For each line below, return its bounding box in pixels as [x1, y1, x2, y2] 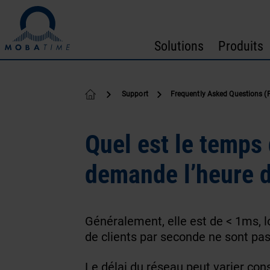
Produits [218, 37, 264, 55]
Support [122, 89, 148, 98]
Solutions [154, 37, 204, 55]
